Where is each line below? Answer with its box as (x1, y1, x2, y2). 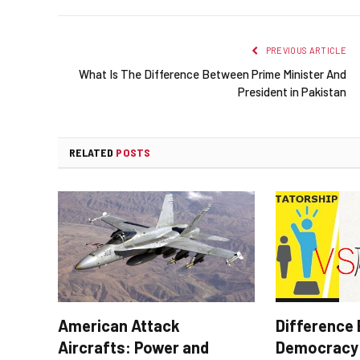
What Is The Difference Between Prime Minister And (79, 67, 346, 82)
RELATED (69, 145, 117, 160)
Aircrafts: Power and (58, 337, 209, 358)
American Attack (58, 316, 180, 336)
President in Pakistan (238, 84, 346, 100)
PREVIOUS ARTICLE (264, 45, 346, 56)
